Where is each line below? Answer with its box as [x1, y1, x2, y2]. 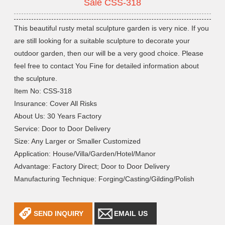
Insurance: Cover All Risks [14, 99, 97, 108]
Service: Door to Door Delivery [14, 125, 111, 133]
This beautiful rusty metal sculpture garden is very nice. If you [14, 24, 209, 33]
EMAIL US [114, 209, 148, 218]
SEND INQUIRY [34, 209, 84, 218]
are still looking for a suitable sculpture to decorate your [14, 37, 190, 45]
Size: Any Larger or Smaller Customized [14, 137, 141, 146]
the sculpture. [14, 74, 58, 83]
